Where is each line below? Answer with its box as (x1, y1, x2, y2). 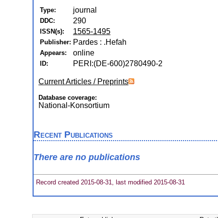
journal (73, 6, 97, 14)
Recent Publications (34, 129, 113, 140)
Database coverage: (38, 94, 97, 101)
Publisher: (40, 38, 71, 46)
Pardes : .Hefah (73, 38, 127, 46)
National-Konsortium (38, 101, 109, 109)
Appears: (40, 49, 67, 56)
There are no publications (34, 152, 140, 163)
